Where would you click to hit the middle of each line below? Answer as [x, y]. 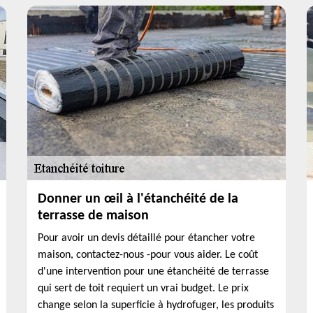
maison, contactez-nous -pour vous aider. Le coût [148, 255]
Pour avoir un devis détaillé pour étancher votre [146, 238]
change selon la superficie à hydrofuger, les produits [156, 305]
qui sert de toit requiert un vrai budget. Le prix [143, 289]
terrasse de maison [93, 216]
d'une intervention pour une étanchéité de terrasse [153, 272]
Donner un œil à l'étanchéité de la [138, 199]
